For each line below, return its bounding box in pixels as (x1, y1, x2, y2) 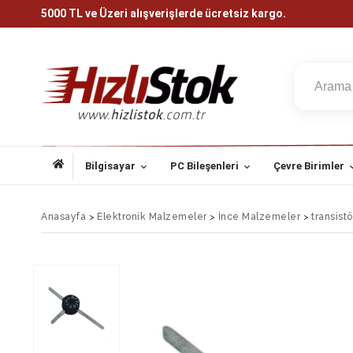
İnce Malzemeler (217, 211, 300, 222)
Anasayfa (41, 211, 86, 222)
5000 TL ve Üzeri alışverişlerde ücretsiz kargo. (41, 7, 286, 20)
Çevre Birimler (273, 160, 344, 172)
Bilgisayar (85, 160, 136, 172)
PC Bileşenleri (170, 160, 239, 172)
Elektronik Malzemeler (97, 211, 207, 222)
